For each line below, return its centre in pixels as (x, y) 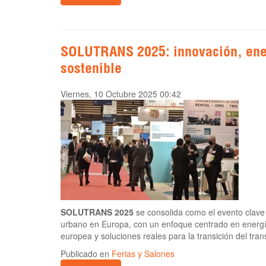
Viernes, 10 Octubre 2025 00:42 (121, 94)
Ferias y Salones (143, 254)
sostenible (91, 70)
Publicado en (86, 254)
